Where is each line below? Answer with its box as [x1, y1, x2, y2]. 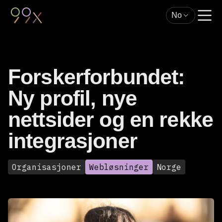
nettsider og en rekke [8, 108, 213, 131]
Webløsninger [89, 162, 149, 172]
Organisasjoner [12, 162, 81, 172]
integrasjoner [8, 129, 137, 153]
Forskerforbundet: [8, 65, 185, 89]
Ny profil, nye [8, 86, 137, 110]
